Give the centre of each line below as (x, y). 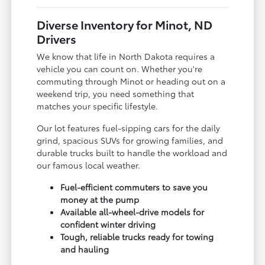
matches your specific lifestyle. (98, 106)
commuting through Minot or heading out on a (131, 81)
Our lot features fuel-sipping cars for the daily (129, 127)
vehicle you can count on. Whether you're (120, 68)
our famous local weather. (89, 165)
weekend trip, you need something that (116, 93)
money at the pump (100, 199)
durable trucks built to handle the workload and (132, 152)
